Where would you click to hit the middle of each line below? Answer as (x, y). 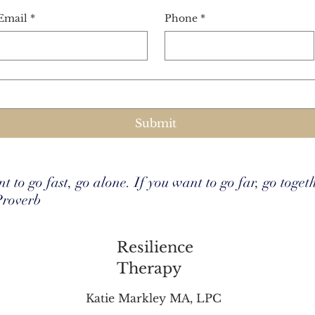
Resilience (155, 247)
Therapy (149, 269)
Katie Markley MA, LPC (154, 298)
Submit (156, 123)
